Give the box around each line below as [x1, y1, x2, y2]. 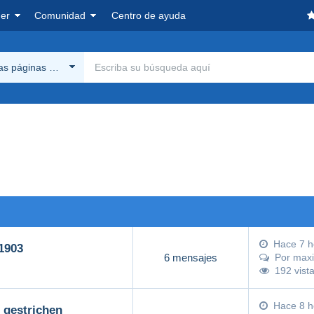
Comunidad [34, 10, 86, 21]
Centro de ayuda [111, 10, 186, 21]
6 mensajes [164, 251, 217, 264]
